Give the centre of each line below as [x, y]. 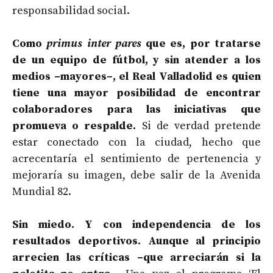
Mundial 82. [42, 191]
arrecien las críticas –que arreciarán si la [136, 257]
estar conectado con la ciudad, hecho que [136, 142]
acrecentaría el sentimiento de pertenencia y [136, 158]
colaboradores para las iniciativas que [136, 109]
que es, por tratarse [201, 43]
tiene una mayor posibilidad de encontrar [136, 93]
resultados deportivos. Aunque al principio [136, 241]
